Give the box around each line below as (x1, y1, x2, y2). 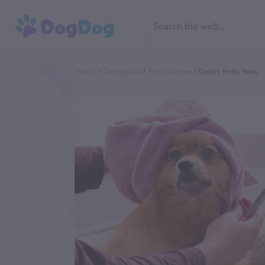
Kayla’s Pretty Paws (198, 67, 257, 76)
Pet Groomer (148, 67, 191, 76)
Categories (103, 67, 141, 76)
